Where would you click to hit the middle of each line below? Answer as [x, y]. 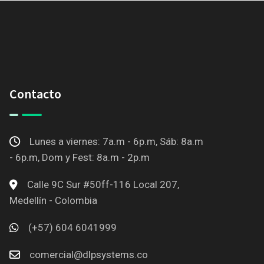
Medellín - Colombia [53, 200]
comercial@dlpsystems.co [89, 255]
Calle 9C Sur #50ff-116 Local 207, [102, 184]
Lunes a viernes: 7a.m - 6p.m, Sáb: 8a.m [115, 141]
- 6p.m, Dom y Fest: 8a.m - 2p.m [80, 157]
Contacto [35, 94]
